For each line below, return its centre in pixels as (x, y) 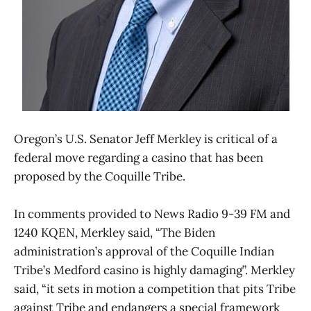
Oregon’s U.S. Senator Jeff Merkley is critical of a (146, 139)
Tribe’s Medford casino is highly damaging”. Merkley (154, 270)
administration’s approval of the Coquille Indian (144, 252)
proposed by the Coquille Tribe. (100, 177)
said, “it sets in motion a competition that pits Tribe (155, 289)
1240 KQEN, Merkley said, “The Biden (115, 233)
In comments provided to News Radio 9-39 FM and (152, 214)
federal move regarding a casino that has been (138, 158)
